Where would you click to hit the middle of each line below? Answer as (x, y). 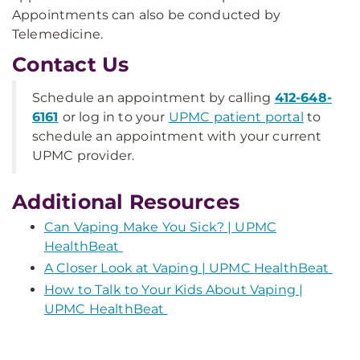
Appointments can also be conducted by (146, 15)
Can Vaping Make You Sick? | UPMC (161, 227)
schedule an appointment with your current (177, 136)
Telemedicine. (59, 34)
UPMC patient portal (236, 117)
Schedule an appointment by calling (153, 98)
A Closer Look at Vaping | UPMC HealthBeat (188, 268)
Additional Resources (132, 202)
